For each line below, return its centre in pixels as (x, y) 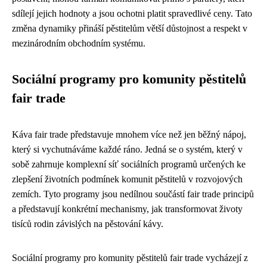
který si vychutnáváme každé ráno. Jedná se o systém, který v (127, 149)
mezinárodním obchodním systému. (79, 43)
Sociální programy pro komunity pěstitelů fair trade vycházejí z (130, 257)
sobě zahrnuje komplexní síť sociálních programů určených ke (129, 164)
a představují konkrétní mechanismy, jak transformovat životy (127, 209)
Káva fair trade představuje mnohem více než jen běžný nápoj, (129, 134)
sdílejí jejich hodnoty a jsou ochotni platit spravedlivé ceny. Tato (132, 13)
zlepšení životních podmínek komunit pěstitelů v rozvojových (127, 179)
